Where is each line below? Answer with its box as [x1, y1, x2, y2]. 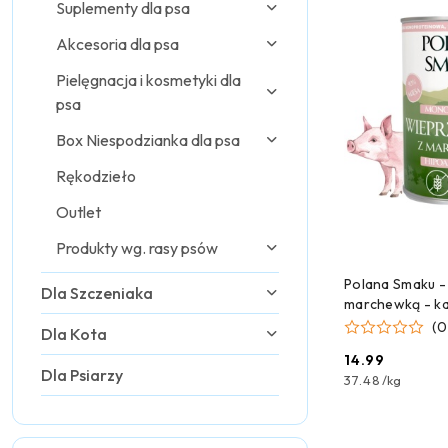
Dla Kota [41, 324, 107, 344]
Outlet [56, 202, 101, 222]
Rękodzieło [56, 166, 136, 186]
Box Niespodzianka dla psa [56, 130, 240, 150]
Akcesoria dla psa [56, 34, 179, 54]
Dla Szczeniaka [41, 283, 153, 303]
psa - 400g [344, 314, 419, 333]
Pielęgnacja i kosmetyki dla [56, 70, 241, 90]
